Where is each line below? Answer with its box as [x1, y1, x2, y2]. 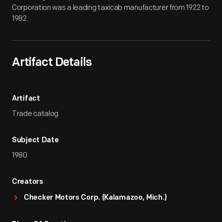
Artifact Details [12, 57, 92, 69]
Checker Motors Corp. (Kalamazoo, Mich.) [24, 194, 167, 202]
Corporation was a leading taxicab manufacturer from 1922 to [12, 3, 209, 12]
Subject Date [12, 137, 59, 144]
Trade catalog [12, 109, 59, 118]
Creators [12, 178, 43, 186]
